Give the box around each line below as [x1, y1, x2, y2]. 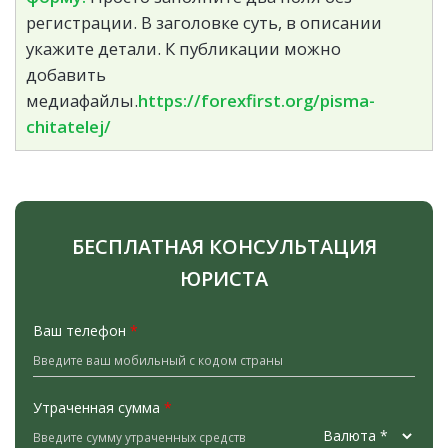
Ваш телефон [33, 320, 130, 340]
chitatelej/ [26, 114, 111, 138]
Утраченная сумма [33, 397, 164, 417]
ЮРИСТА [180, 264, 268, 292]
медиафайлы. [26, 88, 138, 112]
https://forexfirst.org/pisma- [138, 88, 375, 112]
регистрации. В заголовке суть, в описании [26, 10, 382, 34]
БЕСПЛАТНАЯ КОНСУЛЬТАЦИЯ [71, 232, 377, 260]
